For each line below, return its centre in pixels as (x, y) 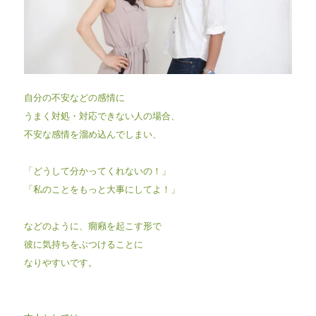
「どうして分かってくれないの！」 (97, 171)
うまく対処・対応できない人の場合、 (102, 116)
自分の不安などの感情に (74, 97)
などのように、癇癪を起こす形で (92, 226)
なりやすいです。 (60, 262)
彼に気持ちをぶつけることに (83, 244)
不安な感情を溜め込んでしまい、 (92, 134)
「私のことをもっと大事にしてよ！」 (102, 189)
